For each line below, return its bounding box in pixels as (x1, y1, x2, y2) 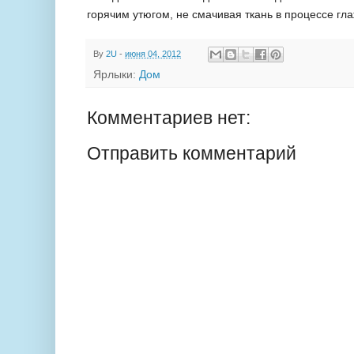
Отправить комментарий (87, 143, 296, 164)
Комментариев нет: (87, 107, 250, 129)
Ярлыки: (93, 69, 139, 81)
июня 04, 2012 (125, 48, 181, 58)
